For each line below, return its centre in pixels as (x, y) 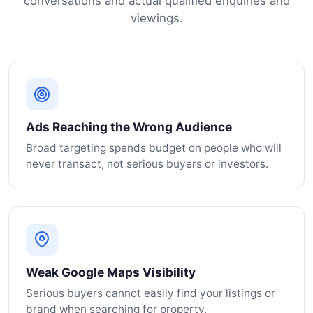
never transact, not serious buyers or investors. (147, 163)
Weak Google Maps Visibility (111, 272)
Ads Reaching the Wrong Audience (129, 126)
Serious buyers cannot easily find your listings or (151, 293)
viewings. (156, 18)
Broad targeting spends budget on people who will (154, 147)
